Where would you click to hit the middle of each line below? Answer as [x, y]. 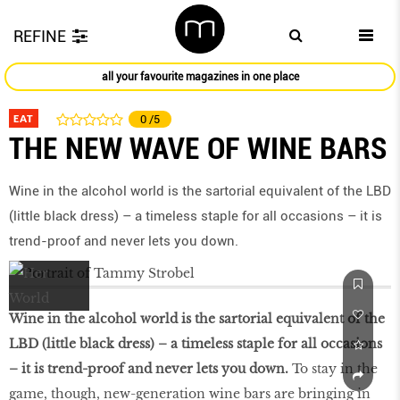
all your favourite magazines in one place [200, 77]
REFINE [40, 36]
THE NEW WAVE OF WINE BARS [198, 149]
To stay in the [333, 369]
